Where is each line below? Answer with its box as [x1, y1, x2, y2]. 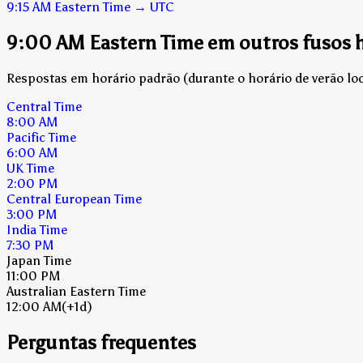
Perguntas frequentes [6, 330, 196, 354]
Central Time [6, 98, 82, 114]
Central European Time [6, 190, 142, 207]
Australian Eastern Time [6, 283, 146, 299]
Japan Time [6, 252, 71, 268]
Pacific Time [6, 129, 76, 145]
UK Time [6, 160, 54, 176]
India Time [6, 221, 67, 237]
